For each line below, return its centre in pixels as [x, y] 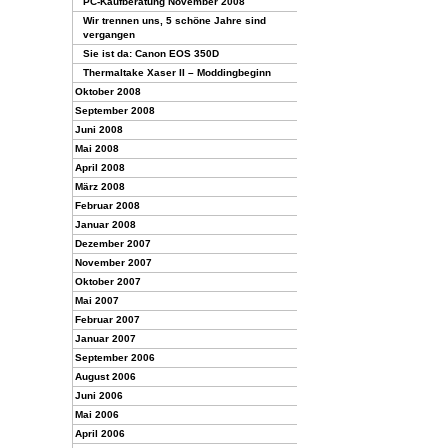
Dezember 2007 [113, 243]
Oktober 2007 [108, 281]
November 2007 [113, 262]
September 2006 [115, 357]
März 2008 [100, 186]
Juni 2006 [99, 395]
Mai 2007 [97, 300]
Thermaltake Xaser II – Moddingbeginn [177, 72]
